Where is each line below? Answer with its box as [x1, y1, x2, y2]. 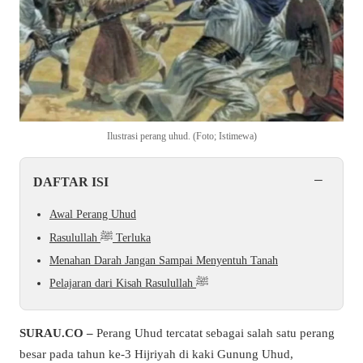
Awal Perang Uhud [49, 208, 136, 221]
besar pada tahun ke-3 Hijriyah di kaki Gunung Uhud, [19, 347, 293, 361]
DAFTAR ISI [33, 174, 109, 190]
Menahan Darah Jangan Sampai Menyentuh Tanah [49, 254, 278, 267]
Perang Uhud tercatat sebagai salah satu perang [93, 326, 335, 340]
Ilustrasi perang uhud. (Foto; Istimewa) [106, 130, 257, 143]
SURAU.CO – [19, 326, 93, 340]
